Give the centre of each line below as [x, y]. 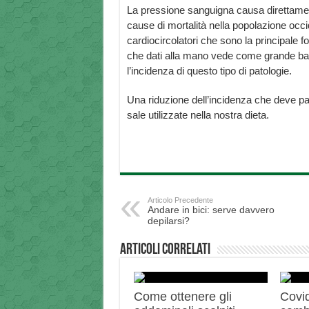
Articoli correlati [165, 250]
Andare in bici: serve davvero [211, 210]
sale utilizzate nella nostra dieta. [198, 115]
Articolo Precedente [180, 200]
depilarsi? [168, 221]
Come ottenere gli [182, 297]
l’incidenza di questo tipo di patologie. [209, 71]
